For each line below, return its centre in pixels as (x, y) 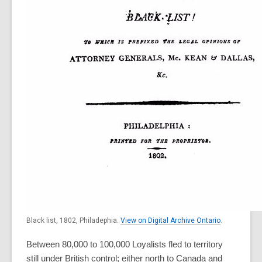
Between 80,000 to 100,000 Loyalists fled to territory (125, 244)
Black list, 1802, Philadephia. (73, 220)
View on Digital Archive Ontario (170, 220)
